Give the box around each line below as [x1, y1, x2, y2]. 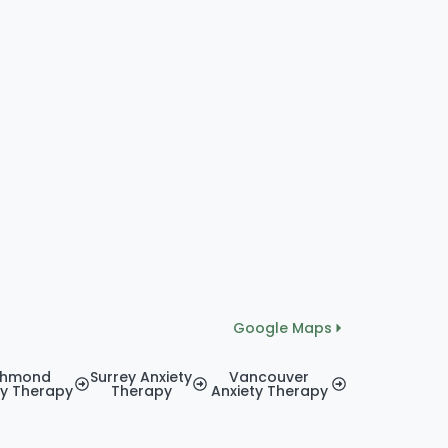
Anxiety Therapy [210, 380, 328, 401]
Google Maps [233, 317, 332, 338]
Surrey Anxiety [90, 366, 192, 387]
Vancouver [229, 366, 310, 387]
